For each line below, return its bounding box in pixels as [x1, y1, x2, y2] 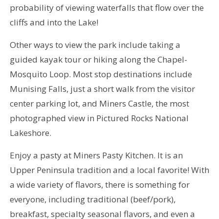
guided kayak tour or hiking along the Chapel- [10, 53, 187, 65]
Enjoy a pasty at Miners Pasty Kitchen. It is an [10, 149, 183, 161]
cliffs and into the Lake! [10, 16, 100, 28]
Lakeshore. [10, 127, 53, 138]
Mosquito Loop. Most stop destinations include [10, 68, 192, 80]
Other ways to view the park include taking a [10, 39, 180, 50]
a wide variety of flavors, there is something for [10, 178, 190, 190]
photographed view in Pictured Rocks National [10, 112, 189, 124]
